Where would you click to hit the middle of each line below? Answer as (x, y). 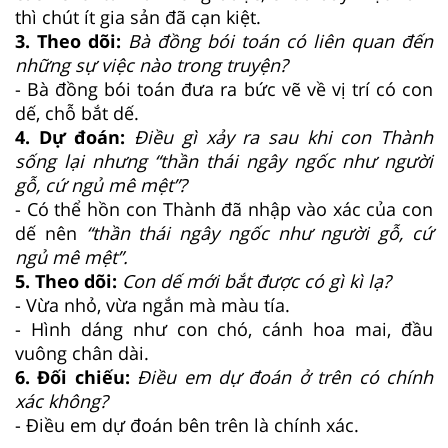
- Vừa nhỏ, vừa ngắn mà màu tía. (152, 304)
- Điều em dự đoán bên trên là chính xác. (187, 424)
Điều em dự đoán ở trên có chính (285, 376)
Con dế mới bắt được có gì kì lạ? (256, 280)
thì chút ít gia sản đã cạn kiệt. (138, 16)
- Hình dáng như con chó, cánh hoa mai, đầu (224, 328)
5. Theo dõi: (68, 280)
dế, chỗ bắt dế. (77, 112)
